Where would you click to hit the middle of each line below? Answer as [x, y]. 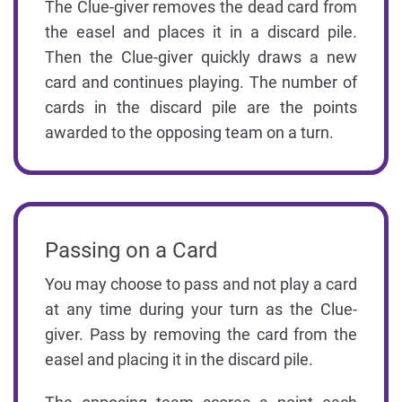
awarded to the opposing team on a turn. [189, 132]
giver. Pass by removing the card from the [201, 334]
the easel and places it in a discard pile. [201, 31]
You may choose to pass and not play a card [201, 284]
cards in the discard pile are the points [201, 107]
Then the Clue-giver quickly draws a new [201, 57]
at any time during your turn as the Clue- [201, 309]
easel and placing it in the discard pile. [179, 359]
